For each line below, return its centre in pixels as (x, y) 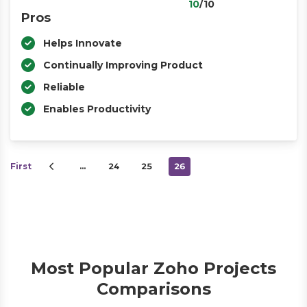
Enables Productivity (97, 109)
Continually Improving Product (123, 65)
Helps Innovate (83, 43)
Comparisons (153, 289)
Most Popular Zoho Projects (153, 268)
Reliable (64, 87)
